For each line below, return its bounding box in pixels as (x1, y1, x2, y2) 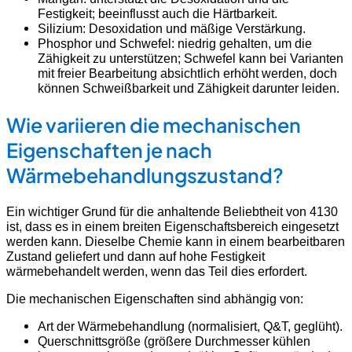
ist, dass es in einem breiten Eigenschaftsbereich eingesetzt (6, 218, 339, 233)
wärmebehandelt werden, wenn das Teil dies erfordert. (6, 263, 307, 278)
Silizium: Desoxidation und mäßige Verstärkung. (38, 21, 306, 36)
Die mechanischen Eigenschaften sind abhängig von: (6, 291, 303, 306)
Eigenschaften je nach (6, 137, 212, 163)
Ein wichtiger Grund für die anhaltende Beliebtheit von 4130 (6, 203, 338, 218)
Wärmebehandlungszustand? (6, 162, 284, 188)
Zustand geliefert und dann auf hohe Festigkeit (6, 248, 265, 263)
